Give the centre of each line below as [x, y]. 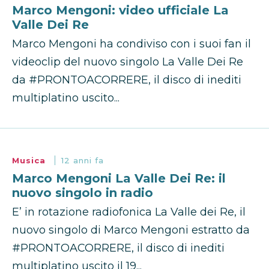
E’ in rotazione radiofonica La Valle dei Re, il [129, 212]
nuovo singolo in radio [83, 193]
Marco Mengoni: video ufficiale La [120, 11]
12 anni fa [83, 161]
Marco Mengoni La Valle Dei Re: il [119, 179]
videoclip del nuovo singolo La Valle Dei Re [128, 62]
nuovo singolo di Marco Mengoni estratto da [131, 230]
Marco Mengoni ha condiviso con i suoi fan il [131, 44]
